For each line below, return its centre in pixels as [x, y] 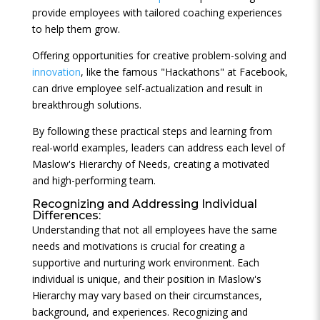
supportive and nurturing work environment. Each [145, 262]
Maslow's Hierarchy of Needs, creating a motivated [150, 164]
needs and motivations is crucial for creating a [138, 246]
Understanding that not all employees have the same [154, 230]
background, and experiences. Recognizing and [140, 312]
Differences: [66, 215]
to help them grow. [76, 29]
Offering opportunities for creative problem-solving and [159, 55]
